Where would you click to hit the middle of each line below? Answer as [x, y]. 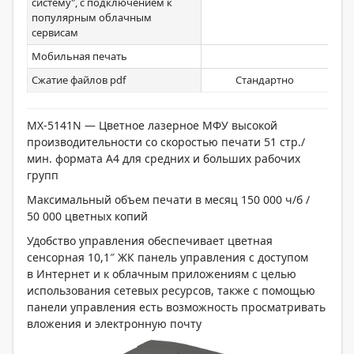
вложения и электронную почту [114, 324]
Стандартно [265, 80]
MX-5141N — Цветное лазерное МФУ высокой [152, 125]
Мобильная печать [79, 56]
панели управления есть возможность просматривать [176, 307]
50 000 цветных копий [87, 216]
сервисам [55, 32]
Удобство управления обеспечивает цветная [150, 241]
